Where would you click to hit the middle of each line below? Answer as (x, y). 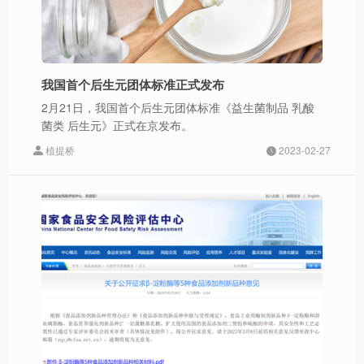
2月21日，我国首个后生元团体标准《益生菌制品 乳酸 (178, 108)
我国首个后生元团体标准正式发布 (133, 85)
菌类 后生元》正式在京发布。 (117, 126)
